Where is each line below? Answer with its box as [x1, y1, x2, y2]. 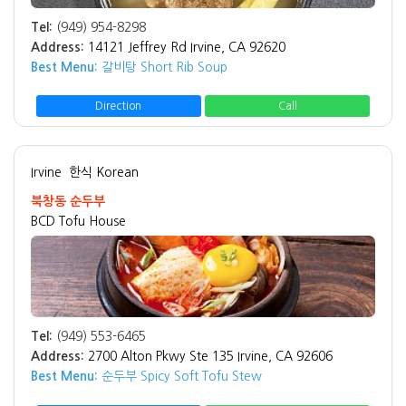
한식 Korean [69, 166, 139, 179]
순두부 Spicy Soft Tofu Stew [98, 370, 262, 383]
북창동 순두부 [31, 195, 105, 208]
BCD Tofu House [31, 215, 126, 228]
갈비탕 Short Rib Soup [98, 61, 227, 74]
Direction [95, 101, 142, 112]
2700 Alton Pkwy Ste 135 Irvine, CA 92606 [88, 350, 333, 363]
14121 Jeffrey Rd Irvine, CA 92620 [88, 41, 285, 54]
